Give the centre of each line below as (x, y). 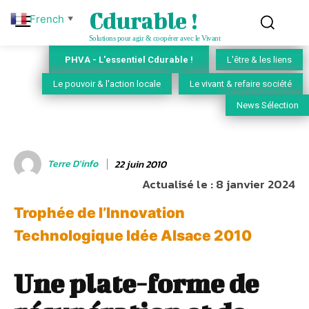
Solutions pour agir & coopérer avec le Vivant (154, 38)
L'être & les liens (259, 60)
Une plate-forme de (136, 284)
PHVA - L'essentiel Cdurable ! (129, 59)
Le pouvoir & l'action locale (107, 84)
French (47, 19)
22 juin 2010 (140, 164)
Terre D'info (73, 164)
